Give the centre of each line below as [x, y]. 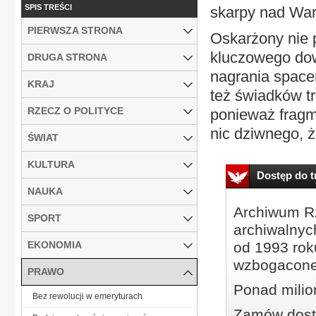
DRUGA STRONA [67, 57]
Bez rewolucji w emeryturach [87, 296]
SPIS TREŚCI [48, 7]
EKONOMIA [55, 244]
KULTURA [51, 164]
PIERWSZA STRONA [75, 30]
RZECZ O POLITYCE [75, 110]
